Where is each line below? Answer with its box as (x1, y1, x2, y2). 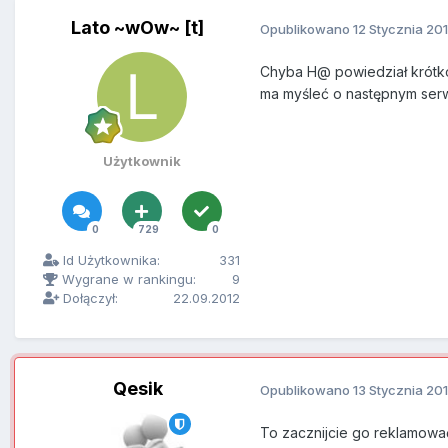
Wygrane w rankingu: (58, 271, 196, 288)
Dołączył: (59, 290, 118, 307)
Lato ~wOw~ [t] (71, 17, 204, 39)
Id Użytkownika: (59, 252, 160, 269)
